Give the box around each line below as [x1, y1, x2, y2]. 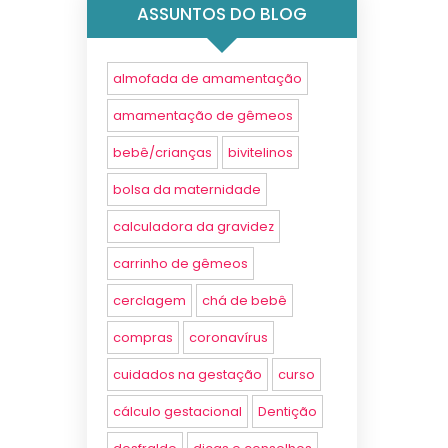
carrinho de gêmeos [113, 255, 248, 272]
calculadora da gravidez [113, 218, 274, 235]
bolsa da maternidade [113, 181, 261, 198]
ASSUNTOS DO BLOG [137, 2, 307, 26]
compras [113, 329, 173, 346]
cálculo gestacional [113, 403, 242, 420]
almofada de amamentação [113, 70, 302, 87]
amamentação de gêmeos [113, 107, 293, 124]
